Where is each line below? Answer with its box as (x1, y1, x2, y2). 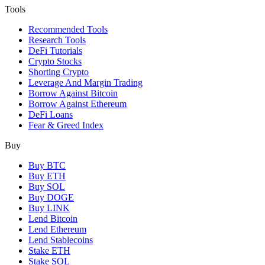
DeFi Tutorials (28, 46, 82, 56)
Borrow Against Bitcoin (28, 88, 118, 99)
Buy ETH (28, 171, 66, 182)
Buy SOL (28, 182, 65, 192)
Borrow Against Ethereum (28, 99, 127, 109)
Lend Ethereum (28, 224, 86, 235)
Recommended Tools (28, 24, 108, 35)
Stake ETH (28, 245, 70, 256)
